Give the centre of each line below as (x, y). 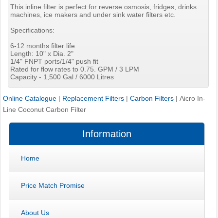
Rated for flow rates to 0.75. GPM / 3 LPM (75, 69)
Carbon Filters (152, 98)
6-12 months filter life (43, 45)
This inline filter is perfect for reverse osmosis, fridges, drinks (104, 7)
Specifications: (33, 30)
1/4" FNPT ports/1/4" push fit (54, 61)
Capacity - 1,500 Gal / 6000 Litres (62, 77)
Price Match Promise (53, 185)
